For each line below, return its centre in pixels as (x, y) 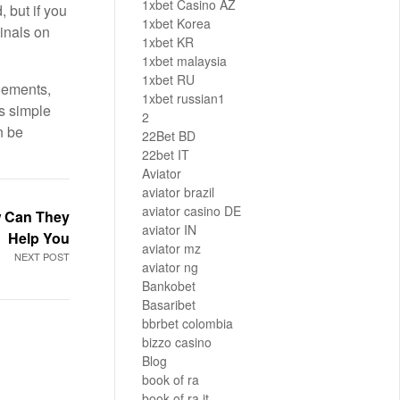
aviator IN (169, 230)
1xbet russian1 (183, 99)
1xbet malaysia (184, 61)
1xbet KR (168, 42)
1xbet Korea (176, 24)
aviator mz (171, 249)
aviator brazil (178, 192)
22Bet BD (169, 136)
